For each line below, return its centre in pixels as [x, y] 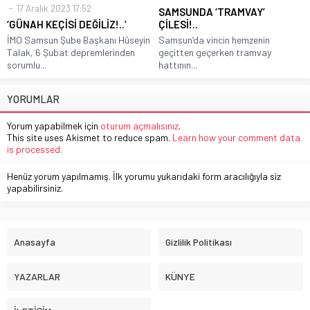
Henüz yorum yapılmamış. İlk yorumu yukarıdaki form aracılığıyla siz [144, 176]
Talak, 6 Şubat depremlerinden [71, 52]
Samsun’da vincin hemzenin [214, 39]
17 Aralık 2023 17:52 [53, 8]
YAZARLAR [37, 276]
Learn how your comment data [236, 137]
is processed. [35, 149]
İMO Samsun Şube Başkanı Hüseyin [79, 39]
